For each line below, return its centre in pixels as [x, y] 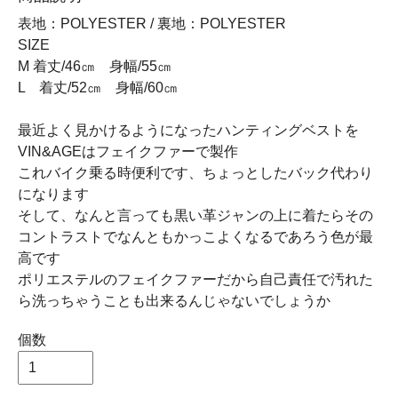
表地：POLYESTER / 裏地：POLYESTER [152, 24]
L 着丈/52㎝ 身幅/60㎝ [98, 88]
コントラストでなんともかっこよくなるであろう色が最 [195, 237]
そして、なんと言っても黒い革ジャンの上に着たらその [195, 215]
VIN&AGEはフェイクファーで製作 [128, 151]
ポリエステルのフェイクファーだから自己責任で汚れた [195, 279]
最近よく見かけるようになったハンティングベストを [188, 130]
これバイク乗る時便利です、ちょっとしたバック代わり [195, 173]
